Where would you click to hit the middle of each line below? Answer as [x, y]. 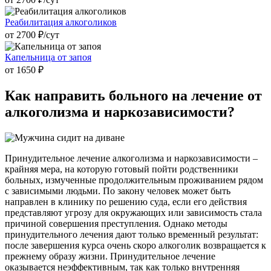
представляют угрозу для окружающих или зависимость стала [133, 213]
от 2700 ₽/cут [32, 34]
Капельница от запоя [48, 57]
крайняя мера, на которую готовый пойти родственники [122, 169]
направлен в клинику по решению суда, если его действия [126, 202]
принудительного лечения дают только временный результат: [132, 235]
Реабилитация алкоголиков [61, 22]
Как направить [55, 96]
